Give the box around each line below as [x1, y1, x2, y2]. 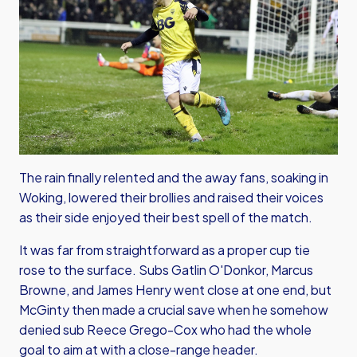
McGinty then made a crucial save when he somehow [19, 301, 328, 318]
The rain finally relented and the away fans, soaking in [19, 169, 328, 186]
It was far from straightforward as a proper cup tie [19, 241, 310, 258]
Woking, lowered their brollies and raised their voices [19, 189, 324, 206]
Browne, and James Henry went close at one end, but [19, 281, 331, 298]
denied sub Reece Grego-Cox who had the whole [19, 321, 312, 338]
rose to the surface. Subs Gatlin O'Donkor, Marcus [19, 261, 313, 278]
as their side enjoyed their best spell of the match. [19, 209, 312, 226]
